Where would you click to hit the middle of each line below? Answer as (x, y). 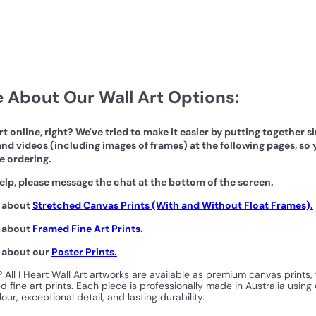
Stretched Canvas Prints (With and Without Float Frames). (173, 205)
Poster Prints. (84, 251)
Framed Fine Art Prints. (88, 228)
